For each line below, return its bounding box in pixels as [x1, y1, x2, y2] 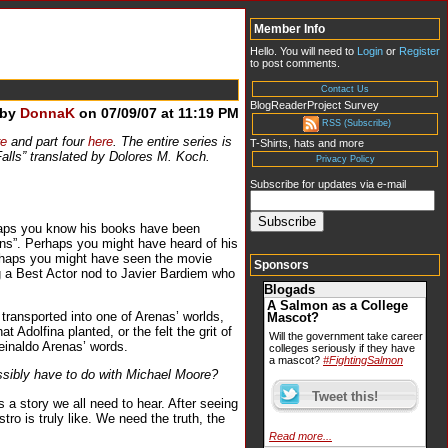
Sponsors [254, 258, 309, 273]
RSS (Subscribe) [321, 118, 391, 129]
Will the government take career [269, 330, 423, 343]
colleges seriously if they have [269, 342, 415, 355]
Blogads [264, 282, 315, 298]
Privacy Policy [315, 153, 375, 164]
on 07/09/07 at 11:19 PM [75, 104, 239, 121]
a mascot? [269, 354, 323, 367]
